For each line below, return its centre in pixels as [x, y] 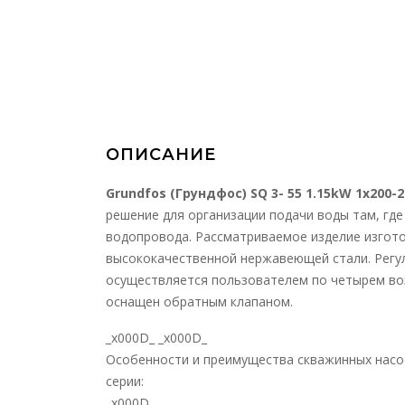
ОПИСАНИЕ [161, 155]
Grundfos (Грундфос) [178, 193]
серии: [125, 381]
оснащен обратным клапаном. [199, 301]
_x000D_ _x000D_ [156, 338]
